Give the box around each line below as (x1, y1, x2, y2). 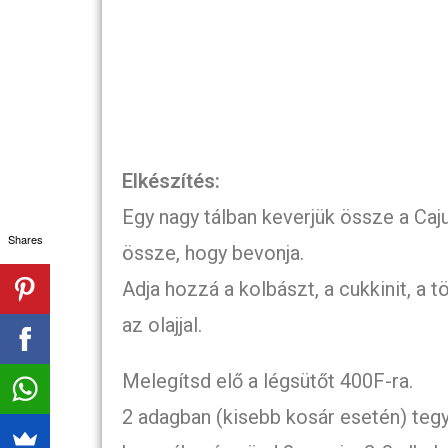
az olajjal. (122, 313, 202, 338)
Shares (7, 230, 43, 247)
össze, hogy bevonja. (122, 241, 304, 266)
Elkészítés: (122, 169, 220, 194)
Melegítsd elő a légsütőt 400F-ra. (122, 369, 413, 394)
